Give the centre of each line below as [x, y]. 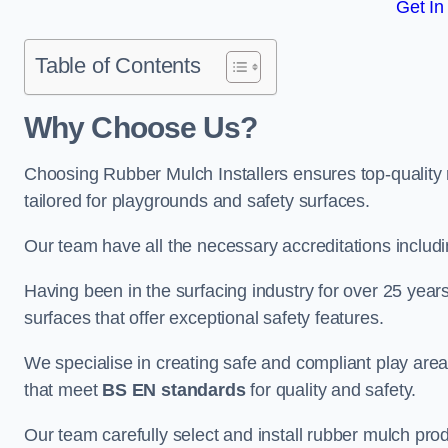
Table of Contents [118, 65]
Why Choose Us [132, 127]
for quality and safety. [331, 390]
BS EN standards [174, 390]
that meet [63, 390]
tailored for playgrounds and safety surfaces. [197, 201]
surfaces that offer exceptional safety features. [206, 318]
